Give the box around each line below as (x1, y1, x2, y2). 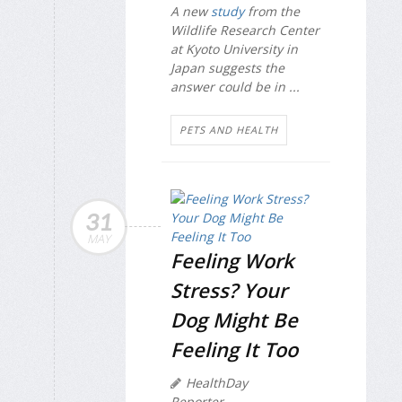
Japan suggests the (170, 58, 284, 76)
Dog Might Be (170, 306, 298, 334)
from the (244, 2, 300, 20)
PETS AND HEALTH (179, 123, 278, 137)
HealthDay (186, 374, 248, 392)
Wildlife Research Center (170, 21, 319, 39)
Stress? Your (170, 276, 287, 304)
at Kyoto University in (170, 39, 298, 57)
